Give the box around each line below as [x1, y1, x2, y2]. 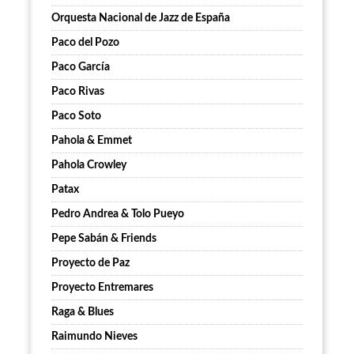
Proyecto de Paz [51, 258, 130, 269]
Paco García [51, 62, 110, 73]
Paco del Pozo [51, 37, 119, 49]
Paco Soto [51, 111, 101, 122]
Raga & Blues [51, 307, 114, 318]
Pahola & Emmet [51, 135, 132, 147]
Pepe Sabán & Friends [51, 233, 156, 245]
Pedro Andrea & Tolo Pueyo [51, 209, 184, 220]
